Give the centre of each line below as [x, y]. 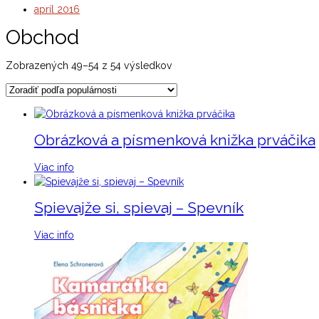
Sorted [187, 64]
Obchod [42, 37]
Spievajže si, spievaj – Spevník [139, 208]
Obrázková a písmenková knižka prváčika [175, 140]
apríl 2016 [57, 9]
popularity [195, 93]
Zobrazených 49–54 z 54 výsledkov [89, 65]
